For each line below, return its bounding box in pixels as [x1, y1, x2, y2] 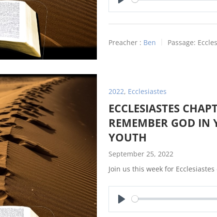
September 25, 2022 [108, 149, 173, 158]
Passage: [168, 37, 196, 47]
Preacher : [108, 37, 141, 47]
